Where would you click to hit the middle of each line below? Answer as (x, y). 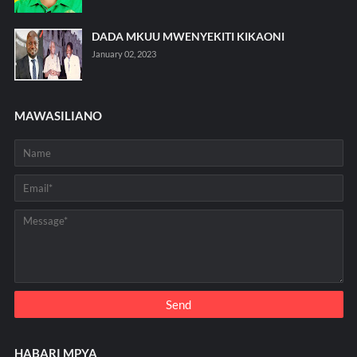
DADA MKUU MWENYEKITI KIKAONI (188, 37)
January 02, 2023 (124, 54)
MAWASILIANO (58, 116)
